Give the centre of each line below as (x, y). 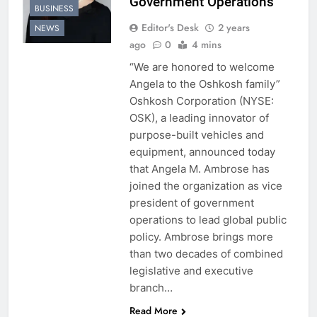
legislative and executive (191, 270)
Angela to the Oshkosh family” (204, 83)
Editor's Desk (170, 27)
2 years (234, 27)
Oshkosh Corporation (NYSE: (201, 100)
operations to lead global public (208, 219)
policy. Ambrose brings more (201, 236)
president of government (191, 202)
